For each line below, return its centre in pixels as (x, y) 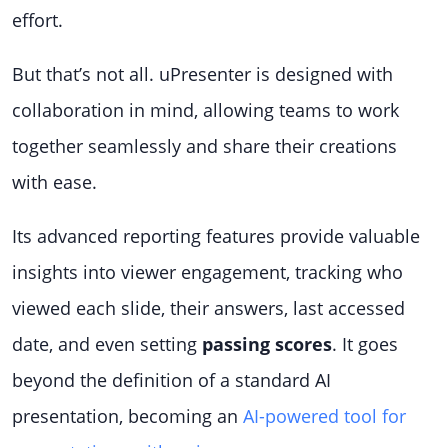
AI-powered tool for (324, 416)
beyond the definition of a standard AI (171, 380)
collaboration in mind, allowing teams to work (205, 110)
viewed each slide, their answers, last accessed (208, 308)
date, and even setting (107, 344)
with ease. (54, 182)
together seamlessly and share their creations (204, 146)
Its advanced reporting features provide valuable (216, 236)
